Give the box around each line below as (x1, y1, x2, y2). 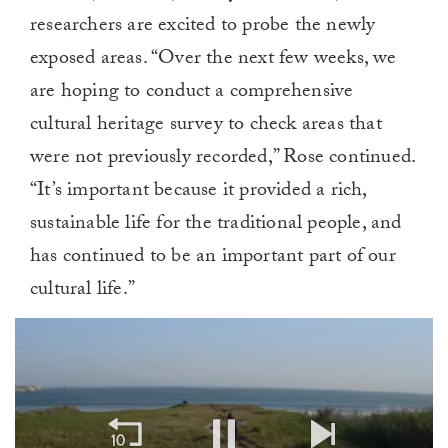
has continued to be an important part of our (30, 240, 396, 275)
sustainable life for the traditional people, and (30, 207, 402, 242)
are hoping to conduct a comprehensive (30, 75, 354, 110)
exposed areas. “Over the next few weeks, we (30, 42, 397, 77)
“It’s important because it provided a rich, (30, 174, 367, 209)
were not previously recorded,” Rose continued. (30, 141, 416, 176)
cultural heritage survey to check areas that (30, 108, 382, 143)
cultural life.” (30, 273, 135, 308)
